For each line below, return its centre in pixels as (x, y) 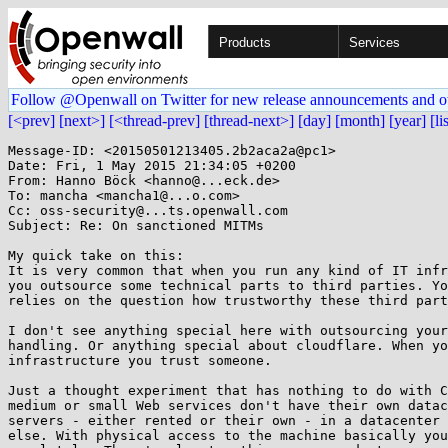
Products (245, 42)
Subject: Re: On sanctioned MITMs (136, 225)
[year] (407, 120)
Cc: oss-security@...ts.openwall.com (148, 210)
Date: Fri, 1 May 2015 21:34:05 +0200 (152, 165)
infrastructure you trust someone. (140, 360)
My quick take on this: (96, 255)
